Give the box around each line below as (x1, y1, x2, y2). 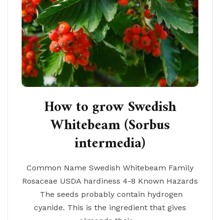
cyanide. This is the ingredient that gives (34, 203, 186, 212)
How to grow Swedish (44, 95, 176, 120)
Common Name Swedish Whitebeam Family (27, 163, 193, 172)
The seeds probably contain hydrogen (37, 190, 183, 199)
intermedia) (75, 132, 145, 156)
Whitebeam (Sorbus (50, 113, 170, 138)
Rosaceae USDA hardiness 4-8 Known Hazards (22, 176, 198, 186)
